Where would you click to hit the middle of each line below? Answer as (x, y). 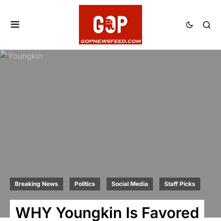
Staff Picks (180, 184)
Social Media (130, 184)
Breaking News (37, 184)
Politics (85, 184)
